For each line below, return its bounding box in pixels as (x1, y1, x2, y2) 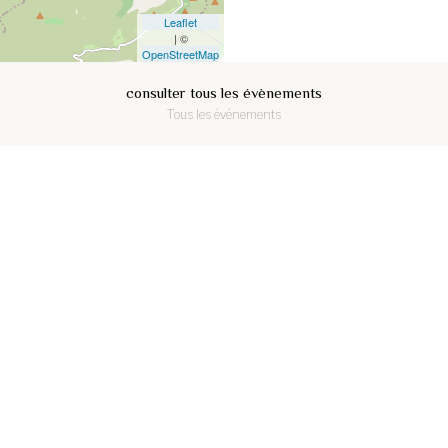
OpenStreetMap (142, 46, 219, 62)
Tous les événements (167, 108, 281, 122)
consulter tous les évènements (126, 84, 322, 101)
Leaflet (164, 14, 197, 30)
